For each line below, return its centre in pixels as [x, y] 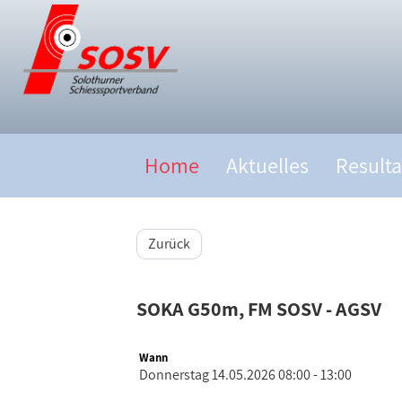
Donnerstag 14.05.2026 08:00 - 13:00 [245, 374]
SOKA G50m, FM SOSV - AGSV [259, 308]
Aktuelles [267, 165]
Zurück [169, 243]
